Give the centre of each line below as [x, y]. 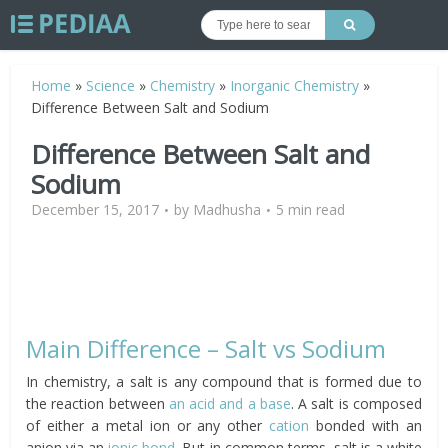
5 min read [311, 209]
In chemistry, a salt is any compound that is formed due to [224, 381]
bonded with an [369, 425]
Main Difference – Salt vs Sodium [206, 348]
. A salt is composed [356, 403]
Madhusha [227, 209]
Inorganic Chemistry [295, 85]
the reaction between [97, 403]
